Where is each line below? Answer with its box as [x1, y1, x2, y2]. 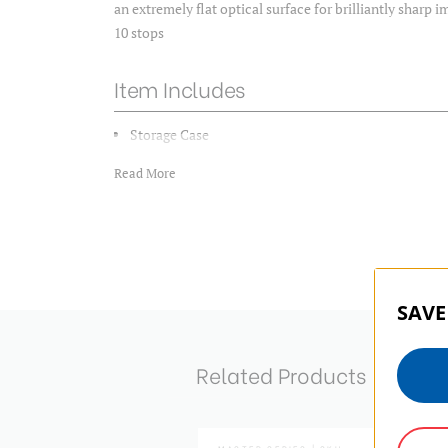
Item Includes [114, 72, 246, 104]
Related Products [195, 358, 366, 390]
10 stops [114, 23, 164, 42]
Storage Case [130, 124, 210, 144]
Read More [114, 164, 176, 182]
